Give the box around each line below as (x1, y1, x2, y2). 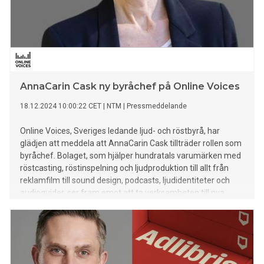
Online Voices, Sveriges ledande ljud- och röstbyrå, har (20, 126, 220, 136)
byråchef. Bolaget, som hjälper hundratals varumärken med (20, 151, 241, 161)
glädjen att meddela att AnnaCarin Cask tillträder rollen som (20, 138, 242, 148)
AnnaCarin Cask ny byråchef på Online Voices (20, 81, 240, 93)
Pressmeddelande (127, 102, 187, 111)
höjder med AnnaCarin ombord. (20, 200, 137, 210)
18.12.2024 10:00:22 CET (20, 102, 101, 111)
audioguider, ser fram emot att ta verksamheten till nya (20, 188, 225, 198)
